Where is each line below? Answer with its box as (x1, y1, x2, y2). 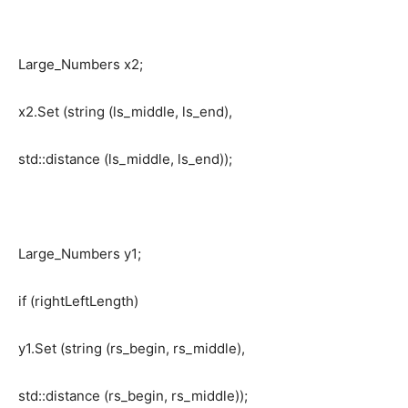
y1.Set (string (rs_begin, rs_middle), (18, 340, 245, 358)
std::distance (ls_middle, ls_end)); (18, 150, 232, 168)
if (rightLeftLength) (18, 292, 138, 311)
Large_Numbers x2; (18, 56, 143, 74)
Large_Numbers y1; (18, 245, 141, 263)
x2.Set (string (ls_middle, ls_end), (18, 103, 232, 121)
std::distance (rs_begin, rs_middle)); (18, 387, 248, 405)
